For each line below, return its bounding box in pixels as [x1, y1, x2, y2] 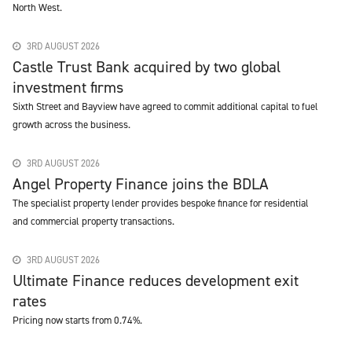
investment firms [13, 77, 123, 97]
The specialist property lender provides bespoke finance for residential [13, 196, 309, 210]
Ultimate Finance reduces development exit [13, 270, 299, 291]
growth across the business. [13, 118, 130, 131]
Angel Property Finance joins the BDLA [13, 174, 269, 194]
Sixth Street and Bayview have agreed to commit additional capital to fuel [13, 100, 318, 113]
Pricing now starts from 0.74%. [13, 313, 142, 327]
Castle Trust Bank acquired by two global [13, 57, 280, 77]
